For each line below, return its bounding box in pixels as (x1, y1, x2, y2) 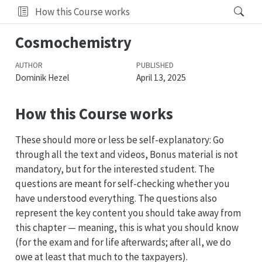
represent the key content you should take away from (15, 206, 241, 220)
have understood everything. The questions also (15, 192, 217, 205)
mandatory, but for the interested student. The (15, 163, 215, 176)
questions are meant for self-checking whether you (15, 177, 230, 191)
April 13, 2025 (136, 71, 186, 83)
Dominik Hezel (15, 71, 69, 83)
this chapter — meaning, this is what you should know (15, 221, 239, 235)
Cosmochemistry (15, 33, 132, 52)
